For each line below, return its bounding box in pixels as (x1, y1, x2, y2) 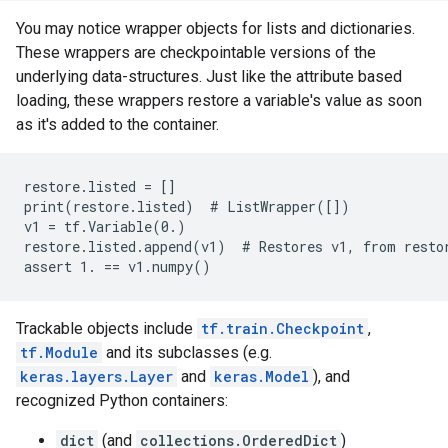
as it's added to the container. (16, 114, 219, 134)
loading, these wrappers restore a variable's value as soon (16, 90, 422, 110)
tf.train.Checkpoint (201, 318, 364, 338)
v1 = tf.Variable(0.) (24, 216, 186, 236)
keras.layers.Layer (20, 366, 173, 386)
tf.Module (20, 342, 98, 362)
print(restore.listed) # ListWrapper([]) (24, 196, 350, 216)
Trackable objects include (16, 318, 197, 338)
